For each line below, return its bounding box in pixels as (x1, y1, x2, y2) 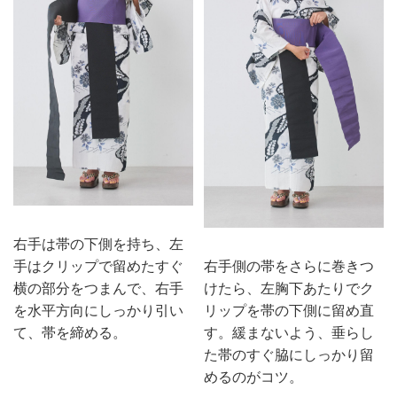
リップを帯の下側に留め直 (203, 303, 374, 319)
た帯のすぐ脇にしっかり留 (203, 347, 374, 363)
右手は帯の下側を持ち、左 (13, 237, 183, 253)
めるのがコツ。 (203, 370, 303, 385)
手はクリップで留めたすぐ (13, 259, 183, 275)
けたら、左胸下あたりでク (203, 281, 374, 297)
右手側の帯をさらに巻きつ (203, 259, 374, 275)
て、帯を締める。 (13, 325, 127, 341)
